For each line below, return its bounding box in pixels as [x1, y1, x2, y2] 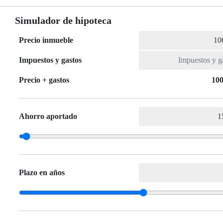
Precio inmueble [19, 36, 73, 45]
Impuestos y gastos [19, 56, 82, 65]
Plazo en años [19, 168, 65, 177]
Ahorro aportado [19, 112, 77, 121]
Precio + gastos [19, 76, 69, 85]
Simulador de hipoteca [15, 15, 111, 26]
